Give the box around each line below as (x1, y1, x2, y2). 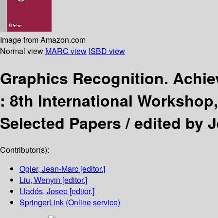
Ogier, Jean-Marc (19, 163, 78, 175)
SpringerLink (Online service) (19, 197, 120, 208)
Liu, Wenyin (19, 174, 60, 186)
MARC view (45, 45, 87, 56)
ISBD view (89, 45, 125, 56)
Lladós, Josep (19, 185, 68, 197)
